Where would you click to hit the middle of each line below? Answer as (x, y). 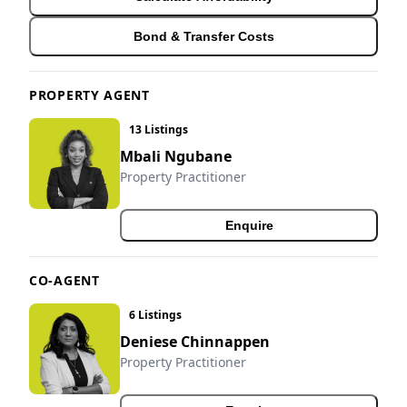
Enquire (249, 226)
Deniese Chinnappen (195, 342)
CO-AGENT (65, 281)
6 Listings (155, 315)
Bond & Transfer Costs (203, 37)
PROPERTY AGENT (89, 95)
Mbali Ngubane (176, 157)
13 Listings (159, 130)
